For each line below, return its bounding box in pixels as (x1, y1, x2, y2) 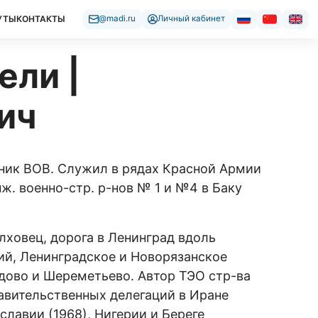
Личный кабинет (158, 13, 226, 24)
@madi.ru (99, 13, 136, 24)
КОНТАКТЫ (16, 13, 65, 24)
